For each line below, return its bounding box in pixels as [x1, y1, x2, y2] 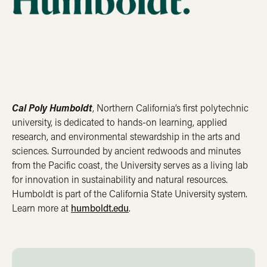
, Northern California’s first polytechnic [92, 101, 249, 114]
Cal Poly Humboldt [12, 101, 92, 114]
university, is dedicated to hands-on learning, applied [12, 115, 227, 128]
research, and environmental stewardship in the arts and [12, 129, 240, 142]
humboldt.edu [71, 201, 129, 214]
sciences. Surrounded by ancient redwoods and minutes [12, 144, 241, 157]
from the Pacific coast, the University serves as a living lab [12, 158, 248, 171]
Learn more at [12, 201, 71, 214]
